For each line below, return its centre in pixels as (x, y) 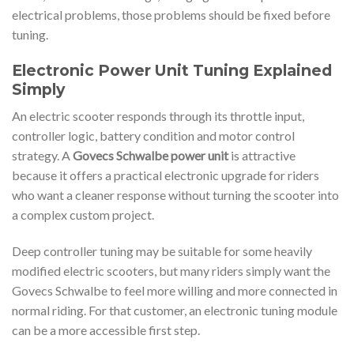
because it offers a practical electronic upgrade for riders (166, 175)
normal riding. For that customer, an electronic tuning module (175, 311)
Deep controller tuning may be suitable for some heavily (162, 251)
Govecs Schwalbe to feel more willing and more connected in (175, 291)
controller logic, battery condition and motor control (153, 136)
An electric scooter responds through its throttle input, (158, 116)
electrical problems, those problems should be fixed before (171, 14)
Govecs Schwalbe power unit (151, 156)
